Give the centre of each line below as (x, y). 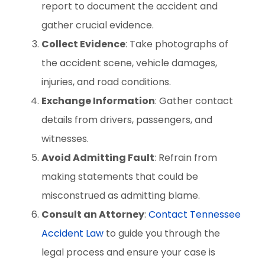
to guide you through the (162, 233)
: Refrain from (186, 158)
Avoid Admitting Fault (98, 158)
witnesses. (65, 139)
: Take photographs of (177, 44)
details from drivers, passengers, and (127, 120)
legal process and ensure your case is (128, 252)
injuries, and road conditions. (106, 82)
